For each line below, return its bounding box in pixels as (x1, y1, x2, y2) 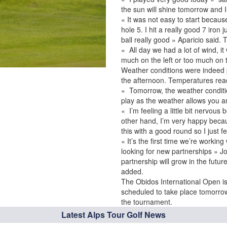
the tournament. (121, 197, 172, 207)
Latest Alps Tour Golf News (61, 209, 166, 220)
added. (121, 166, 143, 176)
